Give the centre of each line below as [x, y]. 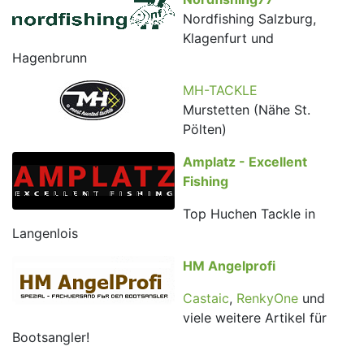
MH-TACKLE [220, 91]
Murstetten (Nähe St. [247, 110]
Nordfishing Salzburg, [249, 19]
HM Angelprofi [229, 266]
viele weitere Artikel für [255, 318]
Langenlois [45, 234]
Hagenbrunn [50, 58]
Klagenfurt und [228, 39]
